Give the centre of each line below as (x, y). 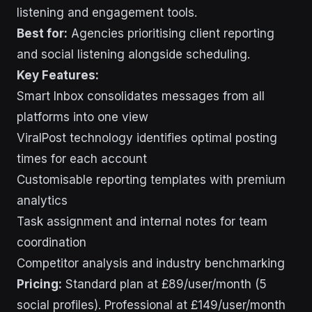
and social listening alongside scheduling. (133, 55)
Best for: (42, 34)
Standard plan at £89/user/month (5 (164, 284)
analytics (42, 201)
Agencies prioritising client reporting (171, 34)
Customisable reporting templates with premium (151, 180)
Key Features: (58, 76)
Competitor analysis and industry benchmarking (151, 264)
